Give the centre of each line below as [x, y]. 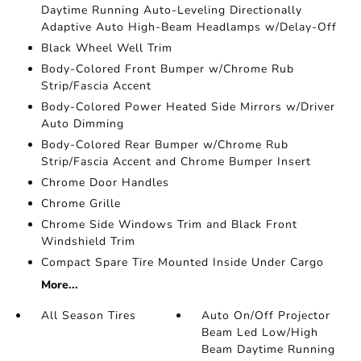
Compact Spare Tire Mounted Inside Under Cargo [182, 263]
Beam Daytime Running [269, 350]
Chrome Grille [81, 204]
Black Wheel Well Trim [106, 48]
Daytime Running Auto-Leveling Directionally [171, 10]
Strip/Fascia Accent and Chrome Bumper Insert [176, 162]
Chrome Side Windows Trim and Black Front [169, 225]
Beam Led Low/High [260, 333]
